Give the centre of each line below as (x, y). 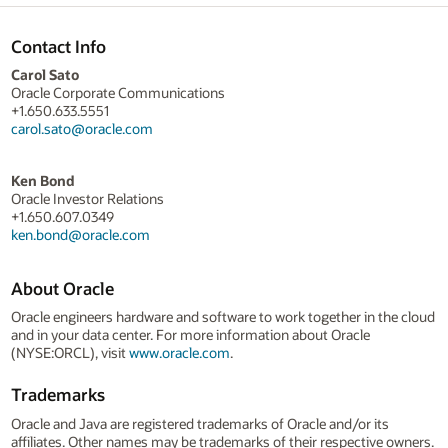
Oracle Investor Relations (87, 199)
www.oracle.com (179, 352)
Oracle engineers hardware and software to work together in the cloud (222, 316)
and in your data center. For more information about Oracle (190, 334)
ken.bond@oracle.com (80, 235)
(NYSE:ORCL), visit (69, 352)
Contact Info (58, 46)
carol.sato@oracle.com (81, 129)
